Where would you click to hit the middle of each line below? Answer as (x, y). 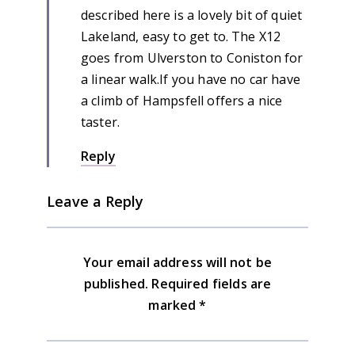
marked (174, 305)
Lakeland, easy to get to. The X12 (181, 37)
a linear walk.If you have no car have (191, 80)
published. (116, 284)
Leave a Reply (95, 202)
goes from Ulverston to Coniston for (192, 58)
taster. (101, 122)
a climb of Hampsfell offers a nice (182, 101)
